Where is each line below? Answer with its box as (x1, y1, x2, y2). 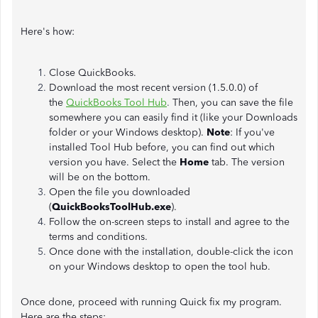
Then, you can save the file (172, 97, 293, 109)
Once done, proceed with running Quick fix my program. (21, 296, 282, 308)
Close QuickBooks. (49, 67, 136, 79)
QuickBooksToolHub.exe (52, 201, 171, 213)
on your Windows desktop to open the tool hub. (49, 261, 270, 273)
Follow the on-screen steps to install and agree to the (49, 216, 290, 228)
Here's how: (21, 26, 75, 38)
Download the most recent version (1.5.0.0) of (49, 82, 258, 94)
